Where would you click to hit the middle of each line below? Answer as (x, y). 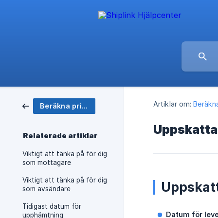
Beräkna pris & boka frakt (84, 106)
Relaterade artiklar (60, 136)
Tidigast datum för (52, 206)
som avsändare (46, 189)
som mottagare (47, 163)
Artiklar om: (173, 104)
